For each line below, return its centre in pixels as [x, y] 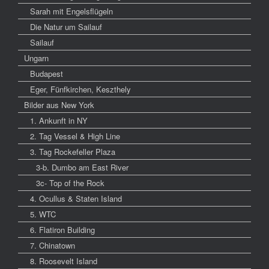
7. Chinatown [53, 246]
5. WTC [43, 214]
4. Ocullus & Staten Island [76, 199]
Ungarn [36, 58]
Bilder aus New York [59, 105]
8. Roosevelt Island [64, 261]
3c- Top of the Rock [70, 183]
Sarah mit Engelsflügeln [71, 11]
